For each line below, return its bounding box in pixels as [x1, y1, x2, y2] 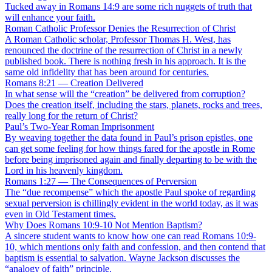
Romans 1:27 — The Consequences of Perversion [5, 176, 197, 187]
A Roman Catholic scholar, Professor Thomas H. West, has [5, 34, 231, 45]
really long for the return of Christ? [5, 110, 138, 121]
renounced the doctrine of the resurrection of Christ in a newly [5, 45, 242, 56]
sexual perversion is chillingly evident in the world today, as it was [5, 198, 258, 209]
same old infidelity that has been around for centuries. [5, 67, 209, 78]
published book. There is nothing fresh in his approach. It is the [5, 56, 246, 67]
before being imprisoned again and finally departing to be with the [5, 154, 257, 165]
